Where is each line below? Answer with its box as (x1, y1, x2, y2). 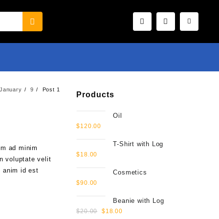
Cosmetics (113, 169, 147, 176)
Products (76, 90, 115, 99)
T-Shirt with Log (113, 140, 164, 148)
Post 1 (42, 86, 60, 92)
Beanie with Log (113, 197, 164, 204)
